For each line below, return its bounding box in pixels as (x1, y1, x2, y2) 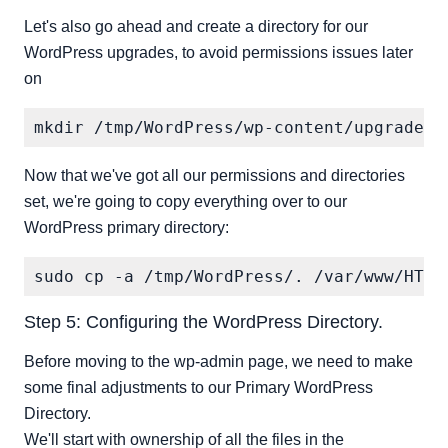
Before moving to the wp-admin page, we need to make (24, 353, 413, 370)
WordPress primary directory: (24, 219, 229, 236)
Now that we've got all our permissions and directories (24, 167, 405, 184)
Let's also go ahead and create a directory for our (24, 18, 368, 35)
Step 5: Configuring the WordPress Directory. (24, 312, 383, 332)
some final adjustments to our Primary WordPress (24, 379, 373, 396)
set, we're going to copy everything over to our (24, 193, 347, 210)
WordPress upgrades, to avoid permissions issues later (24, 44, 413, 61)
